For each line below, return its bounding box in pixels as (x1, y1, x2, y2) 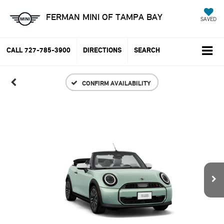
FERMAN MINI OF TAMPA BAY (46, 11, 162, 22)
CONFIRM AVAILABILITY (82, 78, 151, 87)
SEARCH (134, 46, 160, 55)
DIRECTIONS (83, 46, 121, 55)
